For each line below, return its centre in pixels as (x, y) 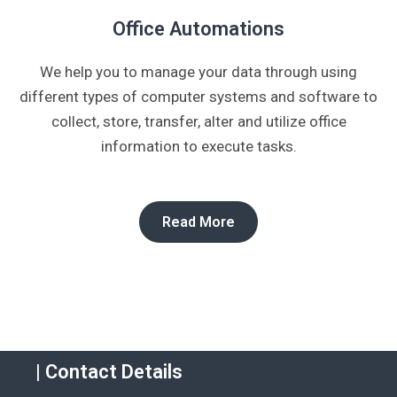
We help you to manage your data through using (198, 72)
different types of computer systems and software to (198, 97)
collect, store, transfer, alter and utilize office (198, 122)
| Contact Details (109, 371)
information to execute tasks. (198, 147)
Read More (198, 222)
